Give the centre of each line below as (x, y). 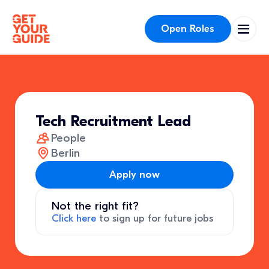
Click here (74, 219)
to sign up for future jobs (154, 219)
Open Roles (188, 28)
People (68, 138)
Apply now (134, 174)
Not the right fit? (95, 206)
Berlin (65, 153)
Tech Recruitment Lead (113, 122)
